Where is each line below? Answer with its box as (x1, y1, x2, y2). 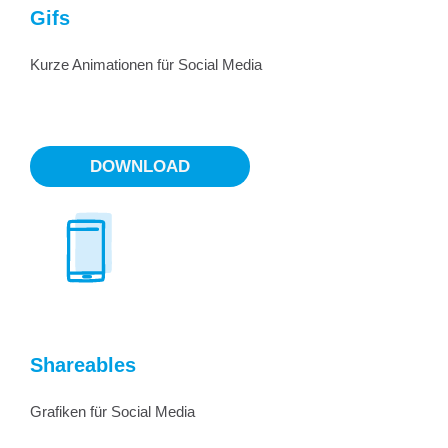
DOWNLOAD (90, 157, 190, 177)
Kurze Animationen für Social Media (30, 56, 262, 74)
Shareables (30, 354, 136, 377)
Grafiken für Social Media (30, 403, 195, 421)
